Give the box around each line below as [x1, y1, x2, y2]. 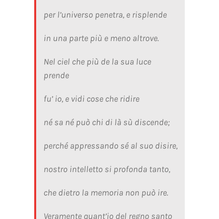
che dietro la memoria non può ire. [43, 187, 168, 198]
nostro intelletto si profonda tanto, [43, 163, 170, 175]
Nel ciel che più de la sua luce [43, 56, 151, 67]
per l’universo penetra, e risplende [43, 9, 167, 20]
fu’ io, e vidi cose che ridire [43, 93, 139, 104]
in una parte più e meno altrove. [43, 32, 159, 44]
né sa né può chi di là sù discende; [43, 116, 170, 128]
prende [43, 69, 69, 81]
